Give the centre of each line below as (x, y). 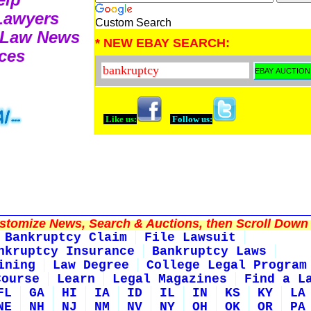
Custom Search (133, 23)
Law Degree (91, 266)
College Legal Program (227, 266)
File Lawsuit (190, 238)
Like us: (120, 119)
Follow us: (191, 119)
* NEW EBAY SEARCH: (162, 43)
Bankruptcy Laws (209, 252)
